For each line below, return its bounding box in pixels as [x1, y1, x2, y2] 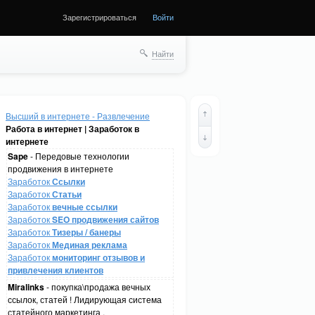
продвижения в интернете [8, 162, 113, 174]
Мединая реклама [52, 238, 127, 251]
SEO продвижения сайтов [52, 213, 159, 226]
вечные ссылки [52, 200, 117, 213]
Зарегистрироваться [63, 11, 136, 22]
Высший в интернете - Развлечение [6, 110, 150, 122]
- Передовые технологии [28, 150, 129, 162]
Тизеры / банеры [52, 226, 121, 238]
